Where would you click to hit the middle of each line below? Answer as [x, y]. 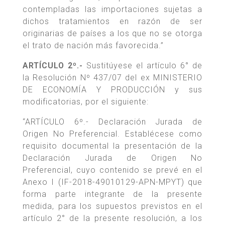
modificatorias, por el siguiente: [86, 102]
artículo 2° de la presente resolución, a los [113, 218]
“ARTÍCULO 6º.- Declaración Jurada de [113, 122]
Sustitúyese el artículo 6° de [143, 66]
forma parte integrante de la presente [113, 194]
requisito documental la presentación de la [113, 146]
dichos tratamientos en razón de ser [113, 22]
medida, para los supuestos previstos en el [113, 206]
